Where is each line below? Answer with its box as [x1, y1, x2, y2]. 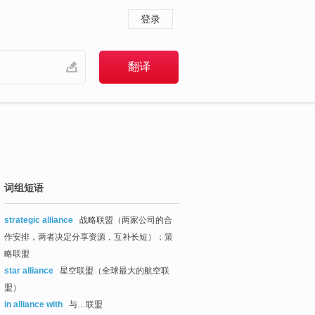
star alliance [4, 265, 53, 276]
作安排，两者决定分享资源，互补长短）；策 [4, 231, 173, 242]
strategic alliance [4, 214, 73, 225]
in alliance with [4, 299, 63, 309]
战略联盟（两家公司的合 [77, 214, 172, 225]
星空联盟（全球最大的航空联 [58, 265, 169, 276]
